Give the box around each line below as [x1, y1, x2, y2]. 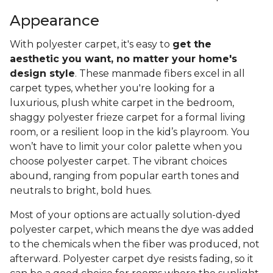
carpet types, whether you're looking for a [10, 82, 214, 94]
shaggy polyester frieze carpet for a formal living [10, 112, 246, 124]
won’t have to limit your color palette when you [10, 141, 243, 153]
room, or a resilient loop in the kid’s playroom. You [10, 126, 250, 138]
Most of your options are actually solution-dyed [10, 209, 241, 221]
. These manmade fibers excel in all [75, 68, 245, 80]
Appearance [10, 12, 99, 30]
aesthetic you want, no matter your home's [10, 53, 237, 65]
